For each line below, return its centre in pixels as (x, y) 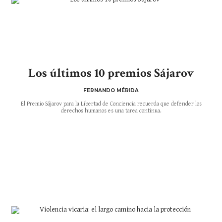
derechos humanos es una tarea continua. (111, 111)
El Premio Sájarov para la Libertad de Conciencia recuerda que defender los (111, 104)
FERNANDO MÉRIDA (111, 90)
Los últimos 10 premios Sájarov (111, 73)
